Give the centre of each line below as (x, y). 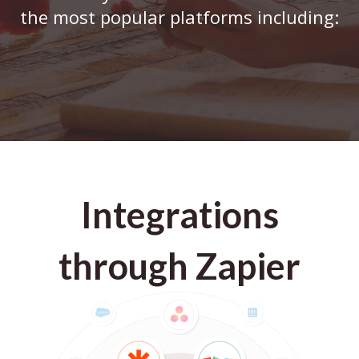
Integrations (179, 215)
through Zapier (179, 266)
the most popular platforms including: (179, 17)
